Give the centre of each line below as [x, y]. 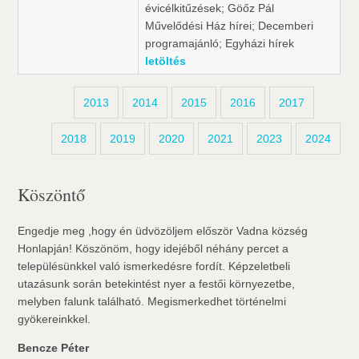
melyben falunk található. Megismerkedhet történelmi [152, 301]
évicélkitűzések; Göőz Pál [210, 8]
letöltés [166, 61]
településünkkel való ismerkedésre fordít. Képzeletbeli [154, 266]
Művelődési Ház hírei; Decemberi [230, 26]
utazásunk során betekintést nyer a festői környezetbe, [157, 284]
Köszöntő [52, 194]
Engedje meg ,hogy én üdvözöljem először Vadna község [163, 231]
